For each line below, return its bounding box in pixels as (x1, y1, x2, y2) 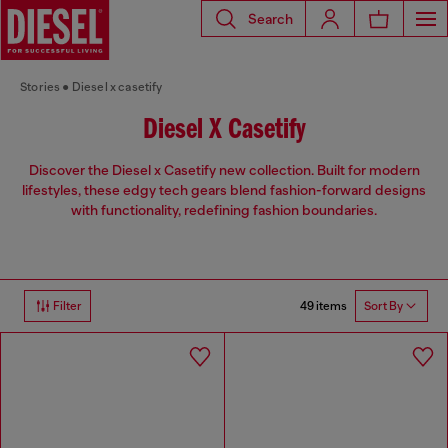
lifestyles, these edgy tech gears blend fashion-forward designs (22, 182, 426, 199)
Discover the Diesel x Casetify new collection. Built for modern (28, 162, 420, 179)
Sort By (364, 299, 403, 314)
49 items (300, 298, 347, 313)
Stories (20, 80, 61, 94)
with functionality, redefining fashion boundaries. (71, 202, 377, 219)
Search (248, 10, 293, 27)
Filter (53, 299, 82, 314)
